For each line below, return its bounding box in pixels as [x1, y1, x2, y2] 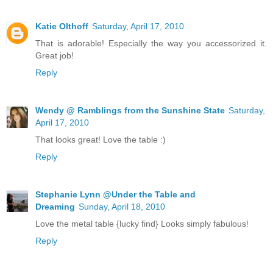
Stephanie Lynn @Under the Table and [35, 190, 196, 200]
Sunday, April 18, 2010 [79, 202, 165, 212]
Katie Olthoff [35, 21, 88, 32]
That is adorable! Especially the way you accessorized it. [35, 38, 267, 49]
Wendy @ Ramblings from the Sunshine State [35, 105, 225, 116]
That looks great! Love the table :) [35, 135, 166, 145]
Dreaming [35, 202, 75, 212]
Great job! [35, 51, 74, 61]
